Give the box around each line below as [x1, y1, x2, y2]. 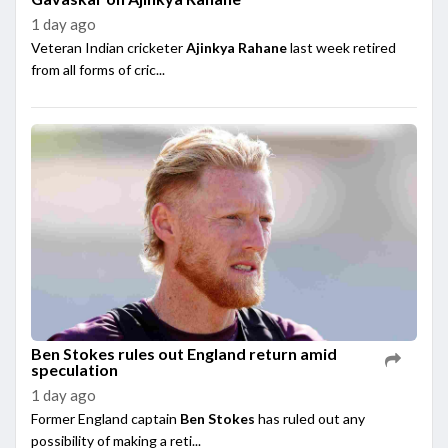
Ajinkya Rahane [186, 38, 287, 56]
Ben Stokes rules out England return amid [31, 343, 337, 363]
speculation [31, 359, 118, 379]
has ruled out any [255, 409, 365, 427]
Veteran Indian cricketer [31, 38, 186, 56]
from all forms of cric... [31, 60, 165, 78]
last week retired [287, 38, 396, 56]
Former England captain [31, 409, 180, 427]
